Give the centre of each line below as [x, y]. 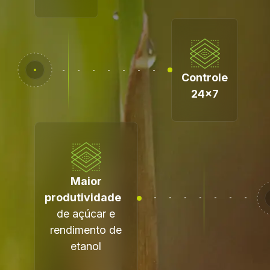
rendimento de [86, 230]
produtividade [86, 197]
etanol [86, 246]
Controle [205, 77]
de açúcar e [86, 214]
